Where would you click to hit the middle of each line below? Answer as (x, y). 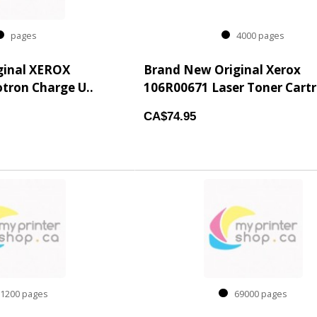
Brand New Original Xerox (222, 70)
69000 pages (257, 294)
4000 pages (258, 36)
